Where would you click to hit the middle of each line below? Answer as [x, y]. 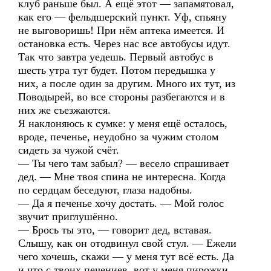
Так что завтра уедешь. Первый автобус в [116, 57]
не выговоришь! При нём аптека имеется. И [121, 30]
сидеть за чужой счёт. [69, 150]
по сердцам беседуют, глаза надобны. [105, 190]
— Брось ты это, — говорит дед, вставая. [115, 230]
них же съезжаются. [64, 110]
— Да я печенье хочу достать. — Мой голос [121, 203]
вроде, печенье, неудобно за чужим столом [118, 137]
